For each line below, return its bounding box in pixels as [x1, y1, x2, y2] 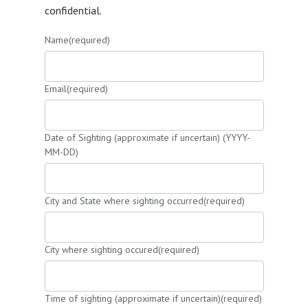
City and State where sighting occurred [44, 195, 203, 207]
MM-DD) [44, 146, 78, 158]
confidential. [44, 3, 102, 17]
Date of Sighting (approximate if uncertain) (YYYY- [44, 131, 250, 144]
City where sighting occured [44, 243, 158, 256]
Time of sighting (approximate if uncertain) [44, 292, 221, 305]
